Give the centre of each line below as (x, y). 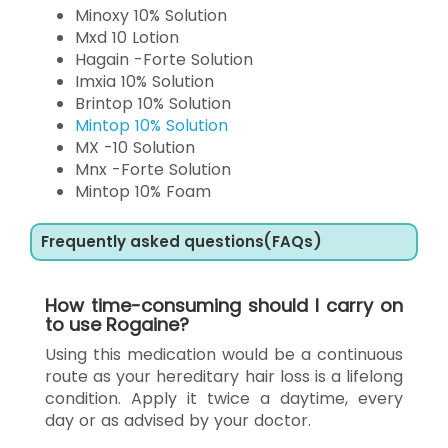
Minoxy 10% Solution (151, 15)
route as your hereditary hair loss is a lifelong (224, 376)
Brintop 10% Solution (153, 103)
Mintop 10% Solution (151, 125)
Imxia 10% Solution (144, 81)
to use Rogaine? (117, 324)
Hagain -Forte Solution (164, 59)
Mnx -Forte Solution (153, 169)
